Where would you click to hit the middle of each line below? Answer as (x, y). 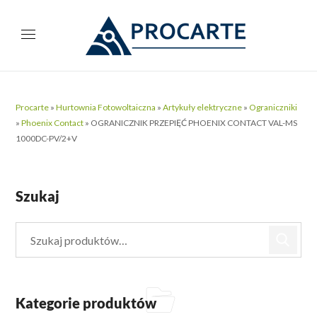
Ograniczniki (273, 107)
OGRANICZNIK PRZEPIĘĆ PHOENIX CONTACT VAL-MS (194, 123)
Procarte (33, 107)
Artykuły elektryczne (203, 107)
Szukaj (38, 196)
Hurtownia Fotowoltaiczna (106, 107)
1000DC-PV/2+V (47, 138)
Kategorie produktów (86, 303)
